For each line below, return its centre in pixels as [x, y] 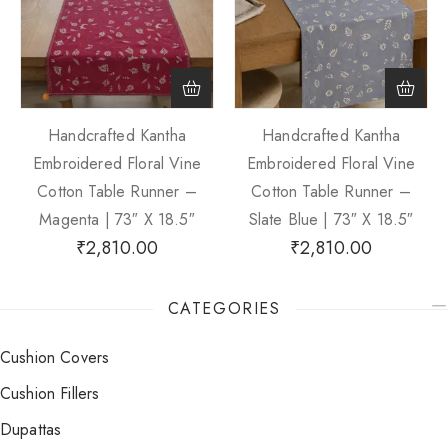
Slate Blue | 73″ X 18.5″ [331, 219]
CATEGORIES [224, 308]
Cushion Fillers [55, 393]
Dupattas [37, 429]
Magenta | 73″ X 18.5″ [117, 219]
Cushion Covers [60, 357]
